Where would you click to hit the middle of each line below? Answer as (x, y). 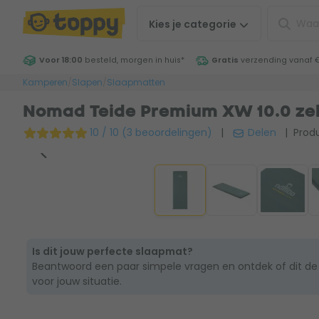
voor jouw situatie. (77, 281)
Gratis (225, 60)
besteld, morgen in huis (132, 60)
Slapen (87, 82)
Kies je (167, 24)
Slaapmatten (136, 82)
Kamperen (45, 82)
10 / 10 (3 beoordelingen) (151, 132)
